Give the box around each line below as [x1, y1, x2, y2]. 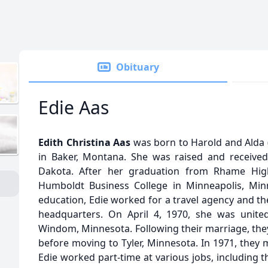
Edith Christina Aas [38, 136, 130, 149]
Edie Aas [38, 95, 109, 120]
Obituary [116, 60, 159, 74]
